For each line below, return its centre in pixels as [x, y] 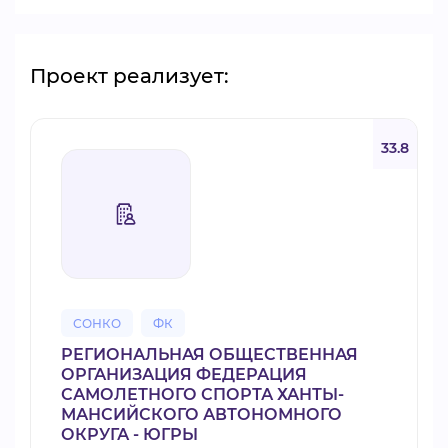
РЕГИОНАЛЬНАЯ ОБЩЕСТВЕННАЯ [209, 354]
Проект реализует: [129, 76]
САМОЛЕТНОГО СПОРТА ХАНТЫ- [202, 394]
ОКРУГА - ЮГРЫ [129, 434]
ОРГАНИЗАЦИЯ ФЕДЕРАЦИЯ [184, 374]
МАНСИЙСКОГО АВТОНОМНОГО [201, 414]
